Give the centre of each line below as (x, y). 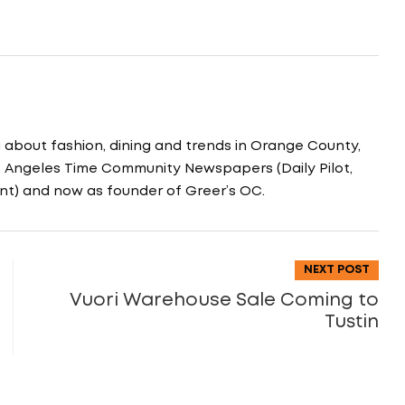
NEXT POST (337, 269)
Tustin (352, 321)
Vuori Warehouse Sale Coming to (224, 300)
